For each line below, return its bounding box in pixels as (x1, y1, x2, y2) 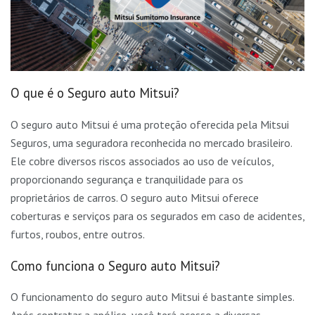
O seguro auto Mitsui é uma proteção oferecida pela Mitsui (11, 117, 289, 131)
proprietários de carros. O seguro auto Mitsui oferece (11, 190, 259, 205)
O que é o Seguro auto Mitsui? (11, 84, 179, 102)
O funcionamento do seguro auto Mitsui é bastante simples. (11, 290, 294, 304)
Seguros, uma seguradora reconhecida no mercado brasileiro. (11, 135, 292, 150)
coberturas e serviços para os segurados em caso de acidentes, (11, 208, 304, 223)
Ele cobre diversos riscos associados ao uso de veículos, (11, 153, 274, 168)
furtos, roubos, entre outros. (11, 226, 145, 241)
